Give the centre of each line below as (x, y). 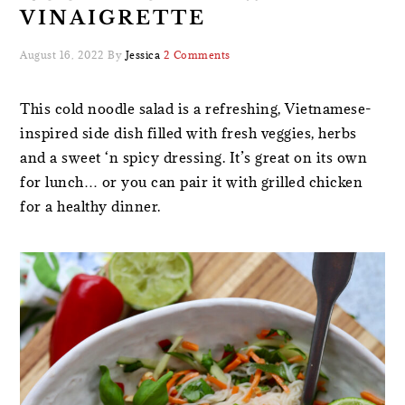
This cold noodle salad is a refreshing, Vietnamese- (196, 108)
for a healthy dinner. (93, 206)
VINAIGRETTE (113, 18)
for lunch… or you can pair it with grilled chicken (192, 182)
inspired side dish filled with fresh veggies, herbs (188, 133)
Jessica (143, 55)
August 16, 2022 (62, 55)
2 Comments (197, 55)
